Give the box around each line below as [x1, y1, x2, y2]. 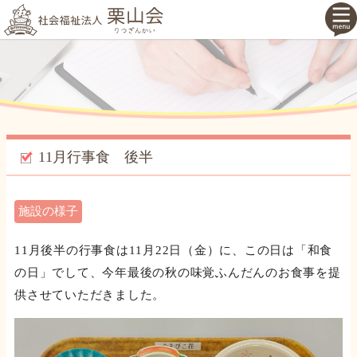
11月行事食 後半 [38, 149, 153, 166]
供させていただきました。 [14, 288, 165, 302]
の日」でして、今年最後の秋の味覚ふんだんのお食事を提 [14, 266, 341, 280]
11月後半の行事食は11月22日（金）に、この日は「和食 [14, 244, 332, 257]
